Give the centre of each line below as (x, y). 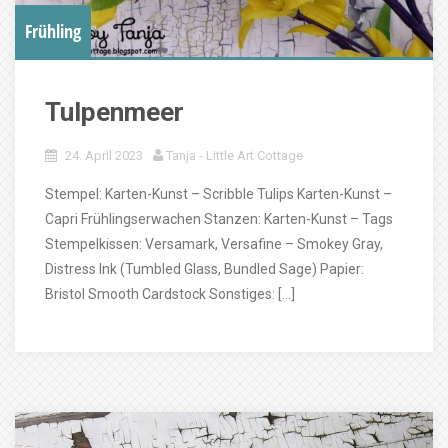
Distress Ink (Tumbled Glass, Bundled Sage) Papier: (204, 269)
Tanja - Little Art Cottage (234, 155)
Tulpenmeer (114, 112)
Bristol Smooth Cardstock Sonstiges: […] (170, 294)
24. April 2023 (104, 155)
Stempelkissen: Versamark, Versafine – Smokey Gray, (214, 244)
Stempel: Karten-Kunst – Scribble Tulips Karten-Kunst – (218, 194)
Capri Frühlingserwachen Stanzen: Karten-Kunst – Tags (219, 219)
